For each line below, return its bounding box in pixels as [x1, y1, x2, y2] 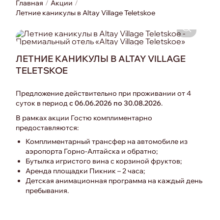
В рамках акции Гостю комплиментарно [16, 113, 152, 122]
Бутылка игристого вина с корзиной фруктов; [26, 157, 182, 165]
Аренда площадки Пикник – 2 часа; [26, 166, 145, 175]
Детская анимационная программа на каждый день [26, 176, 202, 185]
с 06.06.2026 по [69, 99, 124, 108]
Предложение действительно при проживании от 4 [16, 89, 191, 98]
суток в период [16, 99, 69, 108]
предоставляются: [16, 123, 79, 132]
